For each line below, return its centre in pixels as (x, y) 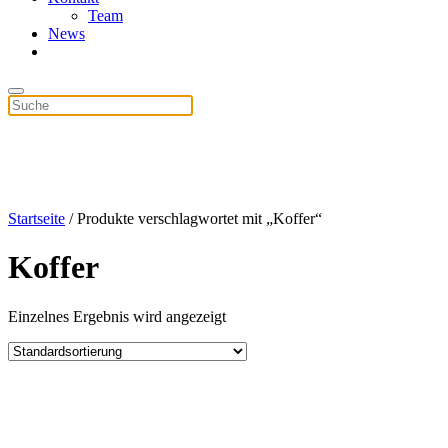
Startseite (36, 218)
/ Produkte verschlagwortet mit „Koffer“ (193, 218)
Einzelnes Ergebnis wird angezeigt (117, 316)
